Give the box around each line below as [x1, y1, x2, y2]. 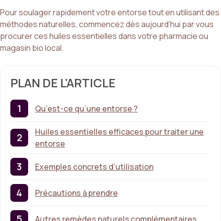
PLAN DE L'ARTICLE [10, 74, 115, 91]
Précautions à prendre [35, 187, 118, 199]
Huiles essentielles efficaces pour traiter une [35, 126, 204, 138]
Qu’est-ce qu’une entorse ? [35, 103, 138, 114]
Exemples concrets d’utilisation [35, 161, 153, 173]
